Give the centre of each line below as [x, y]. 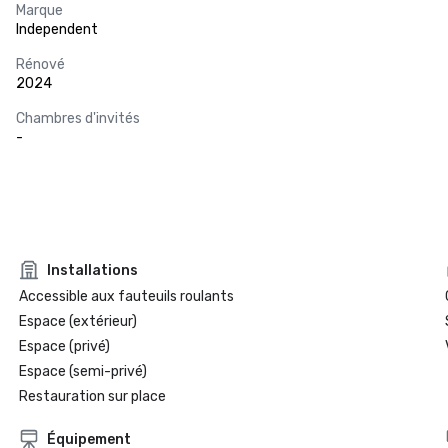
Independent [57, 29]
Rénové [40, 64]
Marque [39, 10]
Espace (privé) [64, 346]
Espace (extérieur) [77, 321]
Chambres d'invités [78, 118]
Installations [92, 270]
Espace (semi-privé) [82, 371]
